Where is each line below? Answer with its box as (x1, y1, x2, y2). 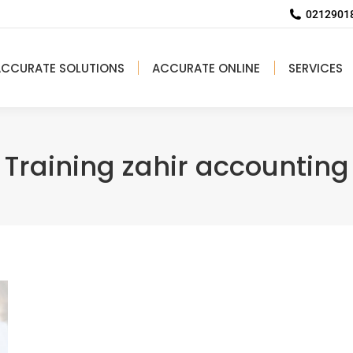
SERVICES (288, 59, 343, 76)
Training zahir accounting (4, 147, 349, 185)
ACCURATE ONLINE (152, 59, 261, 76)
